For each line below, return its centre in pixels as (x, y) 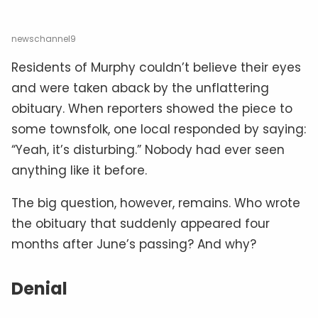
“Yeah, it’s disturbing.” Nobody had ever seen (148, 149)
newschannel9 (44, 38)
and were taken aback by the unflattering (140, 88)
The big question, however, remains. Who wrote (156, 203)
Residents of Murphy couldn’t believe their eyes (156, 67)
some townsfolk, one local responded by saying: (159, 129)
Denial (39, 288)
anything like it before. (79, 170)
